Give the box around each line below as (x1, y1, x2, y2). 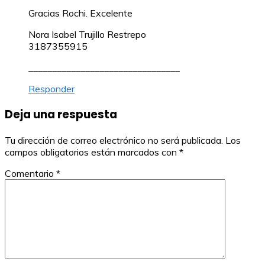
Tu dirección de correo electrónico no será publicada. (5, 134, 223, 146)
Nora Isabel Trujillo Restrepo (28, 28, 146, 41)
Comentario (5, 167, 56, 179)
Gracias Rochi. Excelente (28, 7, 132, 20)
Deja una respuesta (5, 106, 117, 122)
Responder (28, 83, 75, 95)
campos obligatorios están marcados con (5, 146, 179, 158)
